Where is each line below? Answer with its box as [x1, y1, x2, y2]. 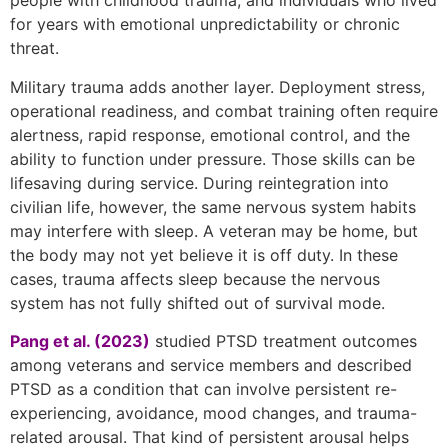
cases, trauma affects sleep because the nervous [10, 268, 380, 289]
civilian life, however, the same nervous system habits [10, 196, 416, 217]
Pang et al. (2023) [10, 330, 150, 351]
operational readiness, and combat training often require [10, 100, 438, 121]
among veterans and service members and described [10, 354, 412, 375]
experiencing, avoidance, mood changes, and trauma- [10, 402, 417, 423]
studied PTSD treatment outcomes [150, 330, 417, 351]
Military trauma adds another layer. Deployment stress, [10, 76, 425, 97]
